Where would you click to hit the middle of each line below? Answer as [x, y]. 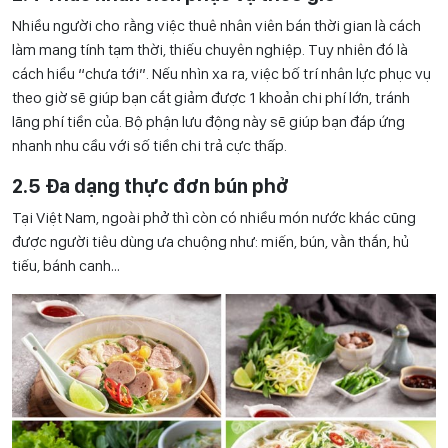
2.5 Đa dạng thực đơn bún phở [150, 185]
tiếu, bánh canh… [66, 265]
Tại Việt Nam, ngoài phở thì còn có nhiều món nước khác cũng [214, 217]
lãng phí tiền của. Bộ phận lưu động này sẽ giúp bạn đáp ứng [208, 121]
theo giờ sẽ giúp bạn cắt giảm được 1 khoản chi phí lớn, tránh [211, 97]
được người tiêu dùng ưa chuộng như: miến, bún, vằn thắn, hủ [210, 241]
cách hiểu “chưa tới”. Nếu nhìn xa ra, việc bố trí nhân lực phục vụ [221, 73]
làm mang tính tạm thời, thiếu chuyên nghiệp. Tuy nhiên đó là [210, 49]
